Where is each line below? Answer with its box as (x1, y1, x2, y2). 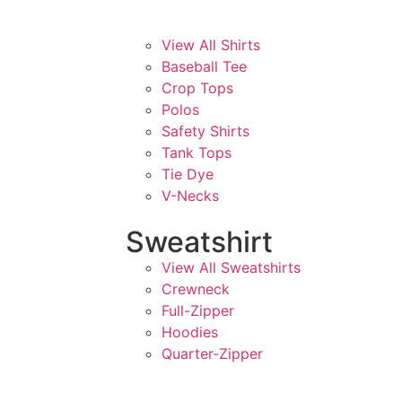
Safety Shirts (162, 122, 250, 141)
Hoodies (162, 323, 219, 342)
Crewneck (162, 280, 231, 299)
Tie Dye (162, 165, 214, 184)
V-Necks (162, 187, 220, 205)
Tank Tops (162, 144, 232, 162)
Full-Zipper (162, 301, 235, 320)
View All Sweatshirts (162, 258, 301, 277)
